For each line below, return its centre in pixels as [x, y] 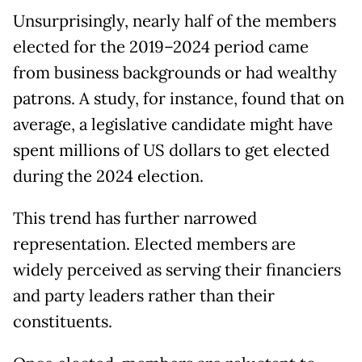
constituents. [63, 322]
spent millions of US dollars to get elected [171, 151]
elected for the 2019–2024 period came [161, 47]
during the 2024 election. [108, 177]
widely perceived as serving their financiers [177, 270]
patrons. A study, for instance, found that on [179, 99]
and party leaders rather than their [144, 296]
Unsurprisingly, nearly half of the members [175, 21]
